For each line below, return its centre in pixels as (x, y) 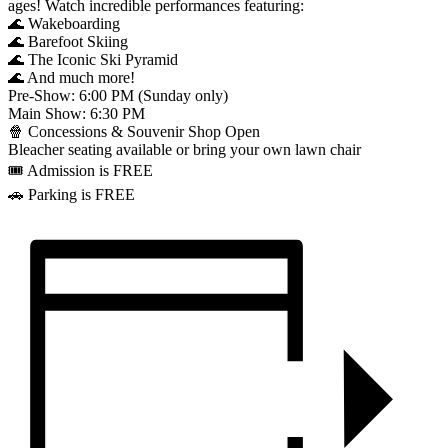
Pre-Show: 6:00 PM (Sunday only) (118, 96)
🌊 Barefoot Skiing (68, 42)
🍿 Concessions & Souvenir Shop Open (134, 132)
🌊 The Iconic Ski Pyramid (93, 60)
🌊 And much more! (71, 78)
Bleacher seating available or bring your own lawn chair (184, 150)
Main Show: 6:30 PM (76, 114)
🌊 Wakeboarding (64, 24)
